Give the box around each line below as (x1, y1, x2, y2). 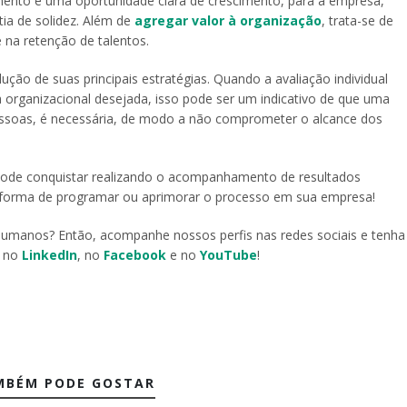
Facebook (104, 246, 170, 264)
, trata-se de (322, 12, 393, 30)
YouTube (200, 246, 257, 264)
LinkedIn (22, 246, 77, 264)
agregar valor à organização (134, 12, 322, 30)
